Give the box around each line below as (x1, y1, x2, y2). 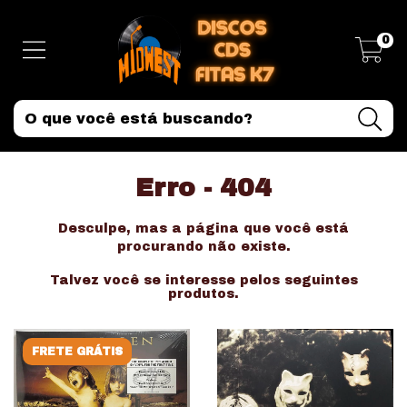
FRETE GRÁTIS (32, 345, 123, 358)
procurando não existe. (116, 240, 291, 253)
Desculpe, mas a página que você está (58, 222, 349, 235)
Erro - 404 (135, 174, 272, 202)
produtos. (168, 287, 239, 301)
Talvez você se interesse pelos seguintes (49, 273, 358, 287)
